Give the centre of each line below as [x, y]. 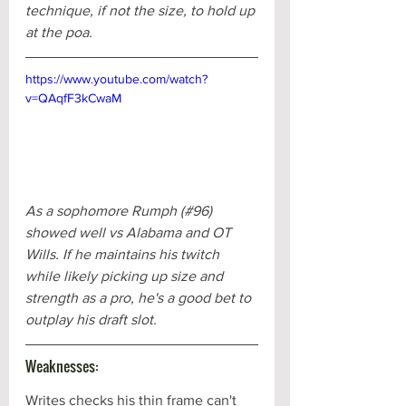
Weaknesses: [62, 367]
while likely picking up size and [126, 276]
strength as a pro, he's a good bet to [140, 298]
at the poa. [59, 32]
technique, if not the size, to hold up [142, 10]
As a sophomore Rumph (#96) [121, 211]
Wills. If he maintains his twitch [124, 255]
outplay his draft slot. [91, 320]
